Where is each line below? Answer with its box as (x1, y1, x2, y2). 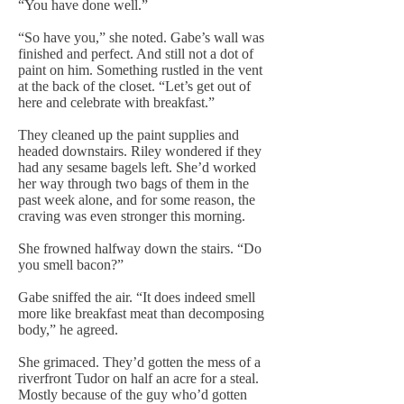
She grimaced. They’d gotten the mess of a (18, 354, 261, 370)
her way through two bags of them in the (18, 176, 249, 191)
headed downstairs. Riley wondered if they (18, 143, 262, 159)
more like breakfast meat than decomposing (18, 306, 264, 321)
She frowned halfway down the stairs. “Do (18, 241, 262, 256)
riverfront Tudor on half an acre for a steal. (18, 371, 259, 386)
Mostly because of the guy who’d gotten (18, 387, 247, 402)
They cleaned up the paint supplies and (18, 127, 239, 142)
